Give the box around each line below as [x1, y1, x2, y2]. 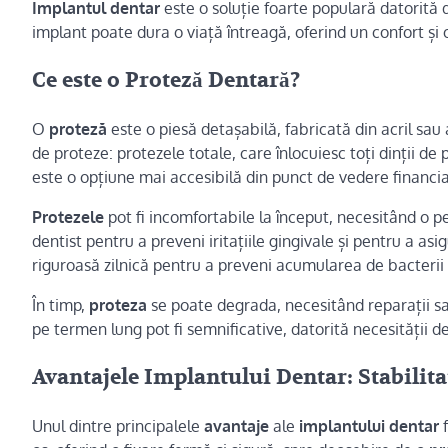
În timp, [32, 294, 89, 315]
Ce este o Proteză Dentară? [32, 67, 300, 95]
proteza [89, 294, 147, 315]
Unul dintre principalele [32, 415, 204, 436]
